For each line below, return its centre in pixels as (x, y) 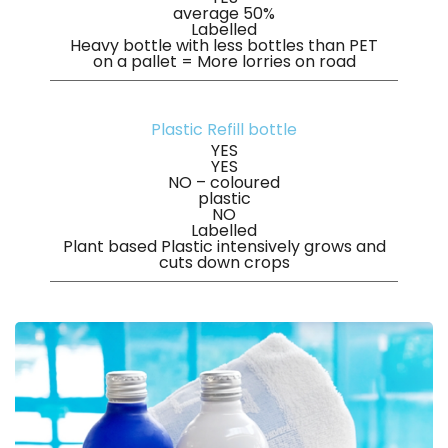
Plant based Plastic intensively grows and (224, 246)
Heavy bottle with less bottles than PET (224, 45)
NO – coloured (224, 182)
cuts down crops (224, 262)
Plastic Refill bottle (224, 129)
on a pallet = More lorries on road (224, 61)
